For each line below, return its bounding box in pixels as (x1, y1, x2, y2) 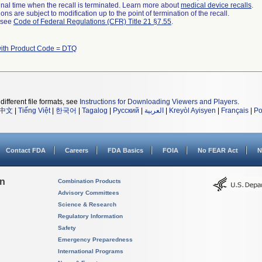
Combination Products (58, 178, 121, 184)
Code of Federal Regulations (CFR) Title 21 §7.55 (13, 18, 171, 26)
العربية (144, 106, 164, 115)
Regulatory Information (58, 213, 123, 219)
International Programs (58, 248, 123, 254)
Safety (58, 225, 76, 231)
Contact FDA (6, 147, 46, 154)
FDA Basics (108, 147, 143, 154)
